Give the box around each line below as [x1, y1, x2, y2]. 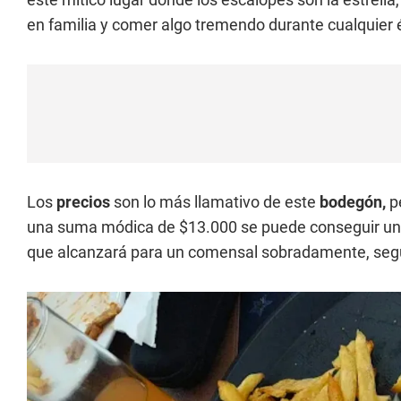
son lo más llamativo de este [110, 192, 320, 212]
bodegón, [320, 192, 386, 212]
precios [56, 192, 110, 212]
